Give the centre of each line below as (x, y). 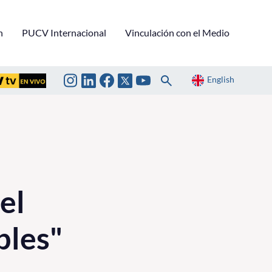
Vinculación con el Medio (177, 32)
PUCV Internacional (64, 32)
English (221, 80)
